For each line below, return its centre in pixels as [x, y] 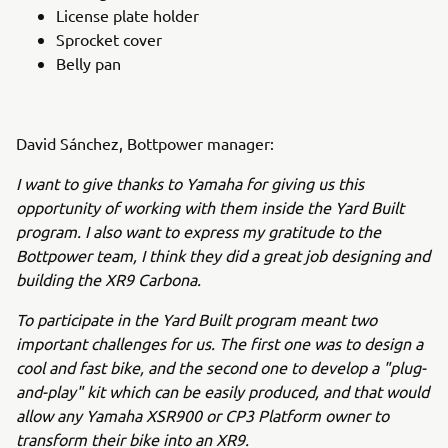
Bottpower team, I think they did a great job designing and [223, 255]
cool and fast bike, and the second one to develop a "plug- [221, 367]
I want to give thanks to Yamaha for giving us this [190, 183]
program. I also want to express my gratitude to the [198, 231]
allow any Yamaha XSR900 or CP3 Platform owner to [202, 415]
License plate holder [127, 15]
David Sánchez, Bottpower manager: [145, 143]
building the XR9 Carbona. [108, 279]
